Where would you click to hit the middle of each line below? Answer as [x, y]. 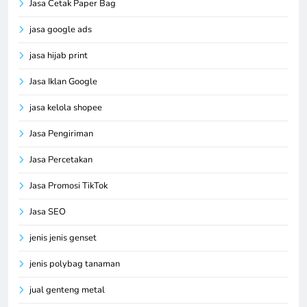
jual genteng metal [67, 290]
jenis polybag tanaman [75, 263]
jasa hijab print [59, 55]
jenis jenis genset [63, 237]
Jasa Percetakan [61, 159]
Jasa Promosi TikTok [69, 185]
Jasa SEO [48, 211]
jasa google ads [61, 29]
